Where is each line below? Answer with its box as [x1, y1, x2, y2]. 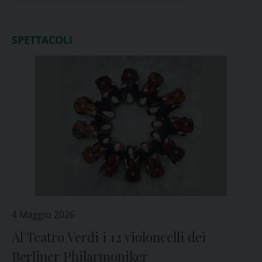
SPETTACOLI [12, 33, 73, 47]
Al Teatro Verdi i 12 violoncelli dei [12, 228, 206, 246]
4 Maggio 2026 [12, 208, 75, 221]
